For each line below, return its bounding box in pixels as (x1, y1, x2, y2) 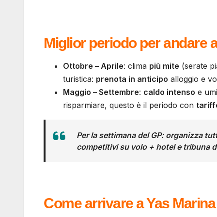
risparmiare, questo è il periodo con (63, 100, 196, 110)
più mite (149, 61, 179, 71)
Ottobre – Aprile (63, 61, 124, 71)
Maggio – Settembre (63, 87, 139, 97)
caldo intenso (143, 87, 195, 97)
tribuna (183, 142, 210, 152)
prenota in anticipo (96, 74, 168, 84)
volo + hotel (131, 142, 175, 152)
